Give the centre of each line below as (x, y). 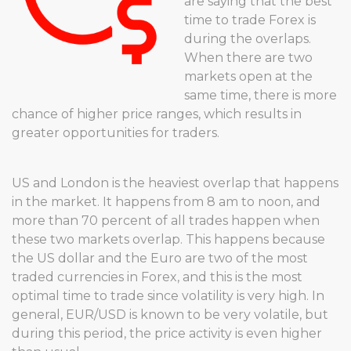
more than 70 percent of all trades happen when (166, 221)
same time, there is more (261, 95)
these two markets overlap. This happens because (168, 239)
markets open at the (248, 76)
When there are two (248, 58)
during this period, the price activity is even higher (167, 333)
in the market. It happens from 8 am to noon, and (166, 202)
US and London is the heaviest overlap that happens (175, 183)
